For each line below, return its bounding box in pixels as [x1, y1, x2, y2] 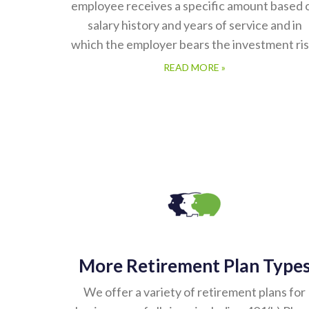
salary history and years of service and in [87, 17, 302, 32]
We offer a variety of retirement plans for [83, 284, 306, 299]
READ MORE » [163, 61, 226, 73]
